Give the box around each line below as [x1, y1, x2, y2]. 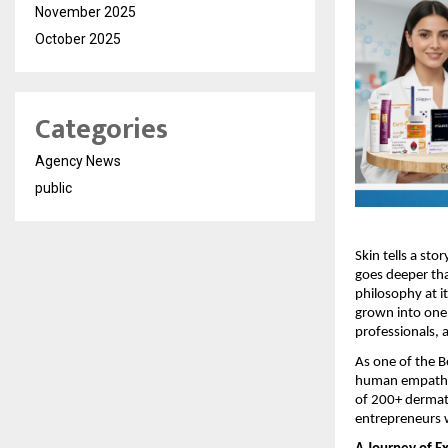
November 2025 [35, 4, 136, 21]
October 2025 [35, 31, 121, 48]
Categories [35, 106, 168, 154]
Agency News [35, 153, 121, 170]
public [35, 180, 72, 197]
